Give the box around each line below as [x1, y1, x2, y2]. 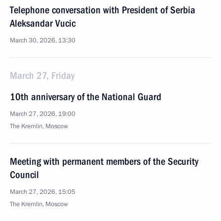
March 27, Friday [10, 70, 74, 81]
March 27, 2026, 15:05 [10, 187, 75, 196]
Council [10, 169, 39, 181]
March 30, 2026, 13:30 [10, 36, 75, 45]
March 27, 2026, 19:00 [10, 110, 75, 118]
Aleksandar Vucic [10, 17, 75, 29]
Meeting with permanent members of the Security [10, 155, 198, 167]
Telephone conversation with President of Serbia [10, 4, 195, 16]
